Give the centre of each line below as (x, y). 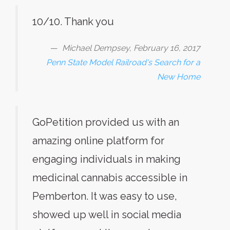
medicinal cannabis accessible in (110, 178)
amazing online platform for (98, 141)
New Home (179, 77)
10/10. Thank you (73, 22)
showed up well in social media (107, 215)
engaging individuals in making (107, 159)
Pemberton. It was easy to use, (105, 196)
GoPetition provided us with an (106, 122)
